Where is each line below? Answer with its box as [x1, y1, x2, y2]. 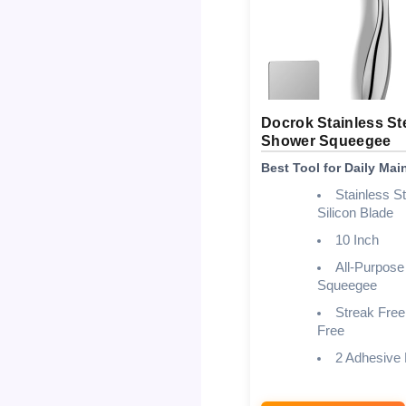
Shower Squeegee [261, 132, 391, 149]
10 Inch [334, 232, 379, 247]
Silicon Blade [317, 205, 393, 220]
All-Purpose [334, 259, 404, 275]
